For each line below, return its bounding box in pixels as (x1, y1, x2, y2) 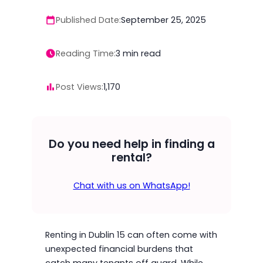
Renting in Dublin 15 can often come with (45, 228, 217, 241)
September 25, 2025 (120, 14, 206, 26)
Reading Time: (55, 47, 116, 59)
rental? (111, 149, 152, 166)
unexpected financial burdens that (45, 242, 193, 255)
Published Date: (55, 14, 121, 26)
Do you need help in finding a (48, 136, 215, 152)
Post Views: (55, 80, 103, 93)
